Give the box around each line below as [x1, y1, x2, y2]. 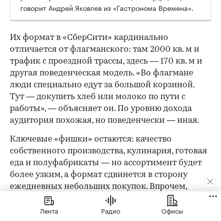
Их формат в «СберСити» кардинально [10, 33, 168, 42]
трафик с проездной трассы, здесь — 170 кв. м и [10, 57, 202, 66]
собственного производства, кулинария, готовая [10, 147, 207, 155]
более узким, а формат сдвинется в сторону [10, 170, 187, 179]
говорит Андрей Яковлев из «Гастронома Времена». [20, 1, 193, 13]
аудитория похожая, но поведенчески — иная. [10, 116, 199, 125]
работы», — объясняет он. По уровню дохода [10, 104, 192, 113]
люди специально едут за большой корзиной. [10, 80, 194, 89]
